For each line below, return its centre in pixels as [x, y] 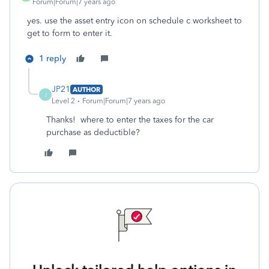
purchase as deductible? [93, 132]
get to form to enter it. [72, 33]
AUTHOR [86, 89]
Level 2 [63, 101]
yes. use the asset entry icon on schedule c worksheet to [134, 21]
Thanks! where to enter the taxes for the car [130, 120]
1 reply [53, 59]
